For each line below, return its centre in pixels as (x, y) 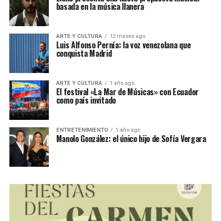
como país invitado (86, 100)
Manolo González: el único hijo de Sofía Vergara (131, 139)
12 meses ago (127, 37)
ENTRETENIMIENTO (82, 130)
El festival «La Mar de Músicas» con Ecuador (127, 92)
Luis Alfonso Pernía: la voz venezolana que (123, 45)
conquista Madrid (84, 54)
